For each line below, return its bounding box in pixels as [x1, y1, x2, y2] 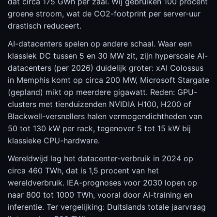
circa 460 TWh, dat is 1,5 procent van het [8, 166, 159, 175]
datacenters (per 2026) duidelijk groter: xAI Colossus [8, 63, 203, 73]
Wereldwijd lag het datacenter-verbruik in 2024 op [8, 154, 193, 163]
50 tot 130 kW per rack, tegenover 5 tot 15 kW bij [8, 124, 191, 133]
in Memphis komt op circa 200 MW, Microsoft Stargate [8, 75, 209, 85]
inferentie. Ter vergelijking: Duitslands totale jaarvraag [8, 202, 206, 212]
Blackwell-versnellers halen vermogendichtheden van [8, 111, 202, 121]
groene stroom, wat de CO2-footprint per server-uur [8, 9, 201, 18]
